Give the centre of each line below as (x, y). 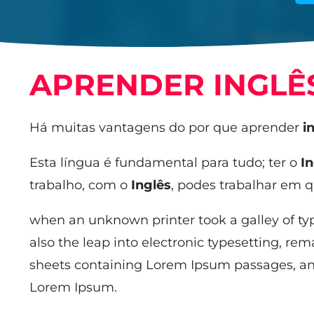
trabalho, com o (80, 185)
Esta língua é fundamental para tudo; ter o (165, 163)
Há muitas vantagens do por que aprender (166, 128)
